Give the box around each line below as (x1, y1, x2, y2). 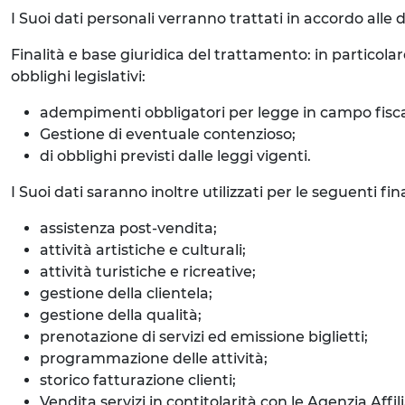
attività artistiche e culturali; (40, 241, 246, 259)
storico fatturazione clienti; (40, 372, 236, 389)
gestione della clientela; (40, 285, 212, 302)
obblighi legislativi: (11, 68, 146, 85)
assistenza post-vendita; (40, 220, 217, 237)
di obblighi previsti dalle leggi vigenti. (40, 147, 311, 165)
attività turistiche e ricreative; (40, 263, 256, 280)
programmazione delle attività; (40, 350, 268, 367)
